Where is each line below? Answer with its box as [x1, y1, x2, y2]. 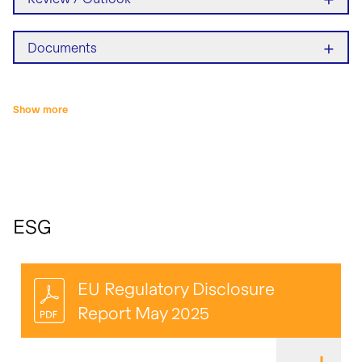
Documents [27, 39, 97, 55]
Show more [13, 103, 68, 116]
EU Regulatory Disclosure [78, 278, 276, 299]
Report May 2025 [78, 302, 210, 323]
